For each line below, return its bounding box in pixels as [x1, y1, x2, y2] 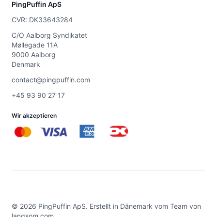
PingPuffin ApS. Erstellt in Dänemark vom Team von [36, 202, 201, 210]
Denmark [12, 60, 40, 68]
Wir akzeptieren [12, 112, 57, 119]
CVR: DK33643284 [12, 15, 73, 24]
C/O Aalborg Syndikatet [12, 31, 87, 39]
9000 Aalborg [12, 50, 56, 59]
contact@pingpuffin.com [12, 76, 90, 84]
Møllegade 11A [12, 41, 58, 49]
